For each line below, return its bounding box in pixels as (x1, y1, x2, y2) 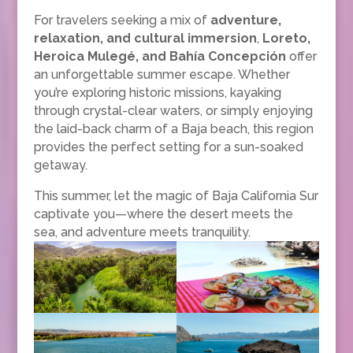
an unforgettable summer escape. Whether (33, 67, 290, 82)
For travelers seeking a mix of (33, 13, 210, 28)
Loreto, (262, 31, 310, 46)
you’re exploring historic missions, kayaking (33, 85, 281, 100)
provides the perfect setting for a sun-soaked (33, 139, 303, 154)
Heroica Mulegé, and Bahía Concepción (33, 49, 286, 64)
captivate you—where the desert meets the (33, 206, 293, 221)
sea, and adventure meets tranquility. (33, 225, 251, 240)
